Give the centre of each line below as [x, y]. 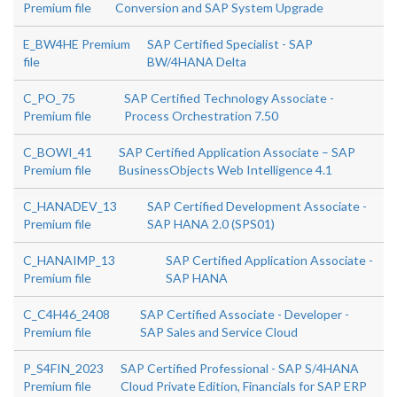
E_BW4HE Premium [77, 44]
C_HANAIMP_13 [69, 260]
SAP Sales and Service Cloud [219, 332]
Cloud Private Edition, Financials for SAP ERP [244, 386]
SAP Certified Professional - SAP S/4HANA [240, 368]
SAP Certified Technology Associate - [230, 98]
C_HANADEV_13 [70, 206]
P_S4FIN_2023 [63, 368]
